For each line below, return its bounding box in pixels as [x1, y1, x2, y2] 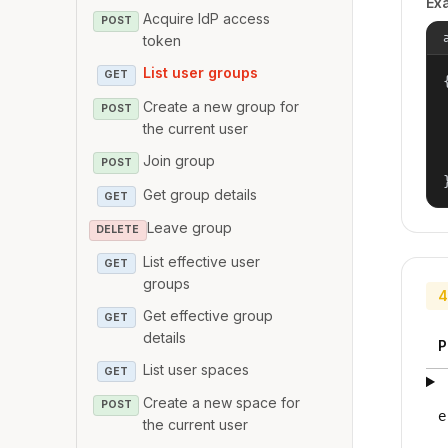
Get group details [143, 185, 258, 203]
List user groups [143, 64, 259, 82]
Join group [143, 151, 216, 169]
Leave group [146, 219, 232, 237]
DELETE [96, 223, 140, 237]
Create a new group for [143, 97, 300, 115]
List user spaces [143, 360, 250, 378]
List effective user [143, 252, 261, 270]
